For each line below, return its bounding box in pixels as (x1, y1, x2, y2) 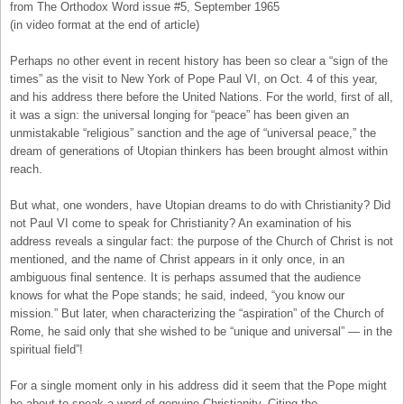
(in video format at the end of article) (10, 17, 199, 32)
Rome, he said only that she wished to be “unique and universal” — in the (10, 324, 392, 338)
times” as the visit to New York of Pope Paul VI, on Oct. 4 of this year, (10, 71, 378, 86)
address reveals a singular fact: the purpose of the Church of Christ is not (10, 234, 393, 248)
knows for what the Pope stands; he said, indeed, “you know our (10, 288, 344, 302)
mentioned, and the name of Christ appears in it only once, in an (10, 252, 344, 266)
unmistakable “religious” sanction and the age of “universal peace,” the (10, 125, 376, 140)
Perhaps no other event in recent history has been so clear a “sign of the (10, 53, 388, 68)
